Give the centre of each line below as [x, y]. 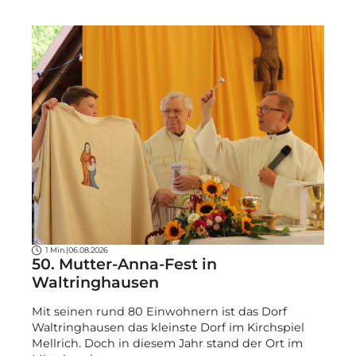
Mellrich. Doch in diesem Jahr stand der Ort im [167, 343]
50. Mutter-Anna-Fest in [124, 264]
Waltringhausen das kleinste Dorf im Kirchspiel [168, 327]
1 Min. [55, 250]
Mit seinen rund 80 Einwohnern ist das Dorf [159, 311]
